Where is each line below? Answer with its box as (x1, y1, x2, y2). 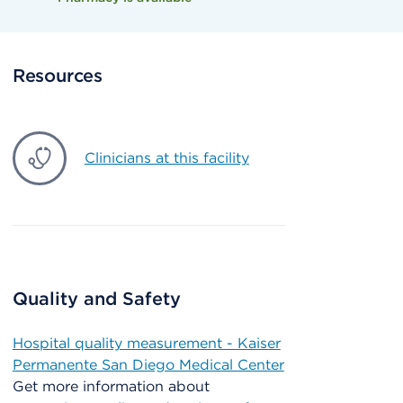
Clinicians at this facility (84, 149, 249, 167)
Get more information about (12, 378, 210, 396)
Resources (12, 65, 103, 87)
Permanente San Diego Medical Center (12, 356, 284, 374)
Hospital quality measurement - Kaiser (12, 335, 281, 353)
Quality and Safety (12, 288, 181, 310)
